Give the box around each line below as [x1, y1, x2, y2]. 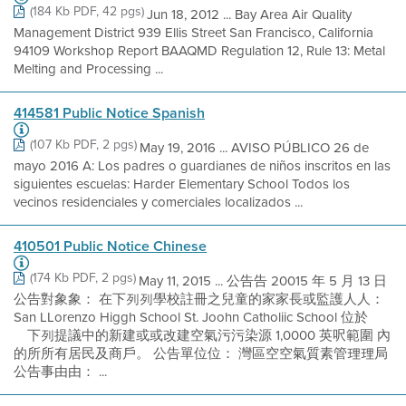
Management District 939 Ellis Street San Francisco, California [14, 23, 373, 43]
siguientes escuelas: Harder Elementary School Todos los [14, 174, 350, 194]
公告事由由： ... [14, 362, 107, 382]
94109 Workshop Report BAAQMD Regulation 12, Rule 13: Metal [14, 41, 385, 61]
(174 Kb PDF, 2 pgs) [30, 268, 136, 287]
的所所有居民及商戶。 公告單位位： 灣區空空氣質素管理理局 [14, 343, 388, 363]
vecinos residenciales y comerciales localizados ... [14, 192, 303, 212]
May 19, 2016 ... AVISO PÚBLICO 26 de [140, 138, 369, 158]
